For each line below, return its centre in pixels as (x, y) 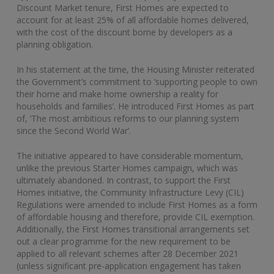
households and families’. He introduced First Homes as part (135, 106)
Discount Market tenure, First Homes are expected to (123, 7)
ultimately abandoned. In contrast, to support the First (124, 180)
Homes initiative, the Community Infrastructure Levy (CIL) (130, 192)
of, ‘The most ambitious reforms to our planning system (128, 118)
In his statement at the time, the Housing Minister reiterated (135, 69)
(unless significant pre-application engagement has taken (129, 265)
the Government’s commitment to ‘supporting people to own (137, 81)
